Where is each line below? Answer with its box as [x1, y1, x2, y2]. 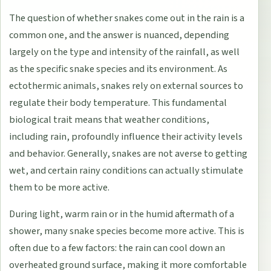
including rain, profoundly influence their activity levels [9, 129, 243, 144]
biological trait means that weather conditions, [9, 112, 210, 127]
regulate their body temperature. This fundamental [9, 95, 227, 110]
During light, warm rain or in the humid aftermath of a [9, 206, 235, 221]
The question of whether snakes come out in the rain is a [9, 10, 245, 25]
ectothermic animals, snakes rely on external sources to [9, 78, 244, 93]
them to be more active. [9, 180, 110, 195]
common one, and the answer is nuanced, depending [9, 27, 230, 42]
